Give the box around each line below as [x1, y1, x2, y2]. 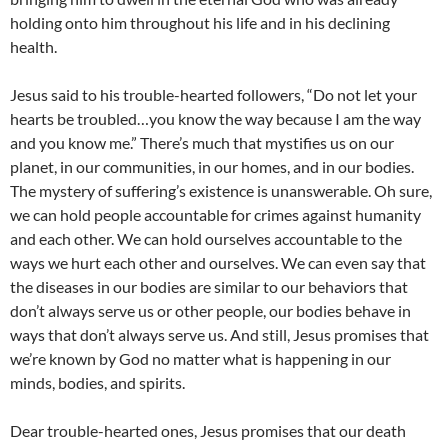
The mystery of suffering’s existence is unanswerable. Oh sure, [10, 181, 432, 201]
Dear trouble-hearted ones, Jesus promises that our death [10, 421, 406, 441]
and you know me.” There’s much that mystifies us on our [10, 133, 394, 153]
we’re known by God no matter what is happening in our [10, 349, 391, 369]
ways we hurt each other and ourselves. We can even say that [10, 253, 426, 273]
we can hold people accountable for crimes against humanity [10, 205, 421, 225]
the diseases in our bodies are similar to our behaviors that [10, 277, 408, 297]
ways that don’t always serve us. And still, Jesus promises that [10, 325, 429, 345]
